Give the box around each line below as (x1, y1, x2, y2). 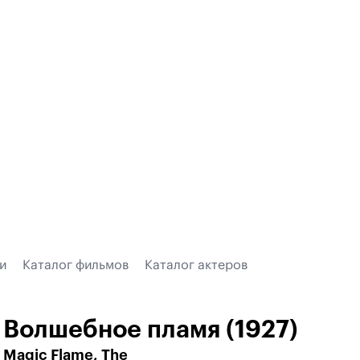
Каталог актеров (145, 259, 247, 272)
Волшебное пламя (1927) (3, 317, 298, 342)
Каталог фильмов (22, 259, 129, 272)
